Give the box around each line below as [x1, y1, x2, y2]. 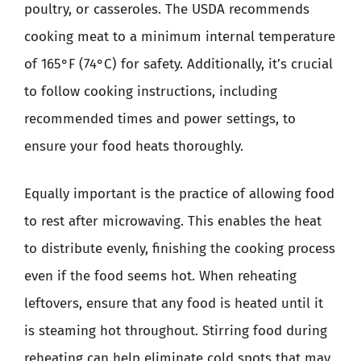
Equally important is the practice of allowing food [24, 185, 334, 202]
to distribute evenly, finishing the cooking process [24, 240, 335, 257]
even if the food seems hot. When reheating [24, 268, 297, 284]
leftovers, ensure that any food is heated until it [24, 295, 323, 312]
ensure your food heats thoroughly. [24, 137, 243, 155]
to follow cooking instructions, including [24, 82, 277, 100]
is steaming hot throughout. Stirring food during [24, 322, 327, 339]
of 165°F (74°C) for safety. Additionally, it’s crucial [24, 55, 333, 73]
